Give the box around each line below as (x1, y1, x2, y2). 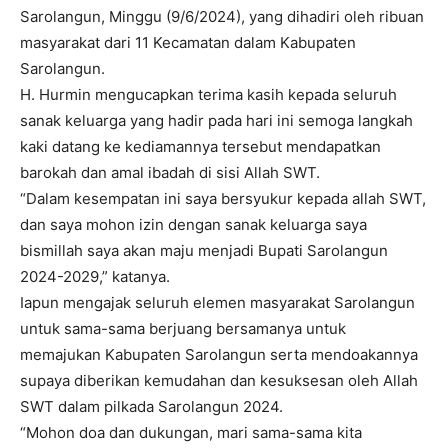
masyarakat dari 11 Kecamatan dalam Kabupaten (20, 32, 356, 52)
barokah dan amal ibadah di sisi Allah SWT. (20, 162, 320, 182)
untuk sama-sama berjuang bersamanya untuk (20, 318, 346, 338)
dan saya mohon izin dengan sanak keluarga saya (20, 214, 367, 234)
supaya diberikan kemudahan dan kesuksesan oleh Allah (20, 370, 418, 390)
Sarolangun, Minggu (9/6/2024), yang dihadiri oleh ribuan (20, 6, 424, 26)
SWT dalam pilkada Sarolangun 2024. (20, 396, 283, 416)
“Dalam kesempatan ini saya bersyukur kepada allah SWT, (20, 188, 426, 208)
